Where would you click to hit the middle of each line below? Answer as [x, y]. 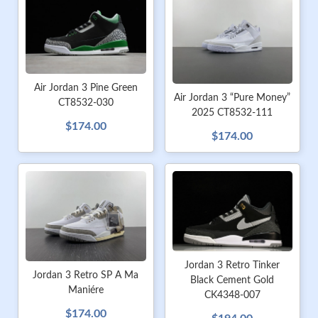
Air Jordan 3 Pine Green [86, 88]
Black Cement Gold [232, 280]
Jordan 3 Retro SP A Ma [86, 275]
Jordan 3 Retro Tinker [232, 265]
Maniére [86, 290]
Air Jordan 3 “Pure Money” [232, 98]
